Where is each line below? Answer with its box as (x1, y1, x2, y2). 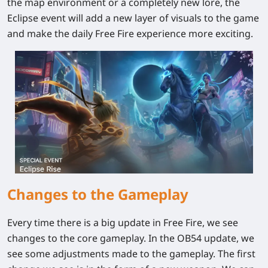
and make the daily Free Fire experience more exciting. (7, 27, 253, 41)
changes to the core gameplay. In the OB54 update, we (7, 231, 254, 245)
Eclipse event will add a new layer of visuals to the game (7, 11, 259, 25)
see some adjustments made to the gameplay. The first (7, 246, 255, 260)
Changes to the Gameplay (7, 184, 188, 204)
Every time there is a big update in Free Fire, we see (7, 215, 238, 229)
